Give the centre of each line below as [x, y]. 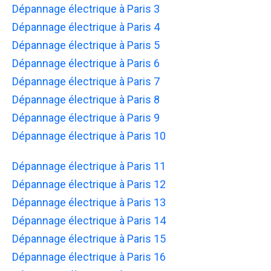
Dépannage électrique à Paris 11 [89, 166]
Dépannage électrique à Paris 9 [86, 117]
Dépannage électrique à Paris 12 [89, 184]
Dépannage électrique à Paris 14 [89, 220]
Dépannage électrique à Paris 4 [86, 27]
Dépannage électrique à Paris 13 [89, 202]
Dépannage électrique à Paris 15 [89, 238]
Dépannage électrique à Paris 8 [86, 99]
